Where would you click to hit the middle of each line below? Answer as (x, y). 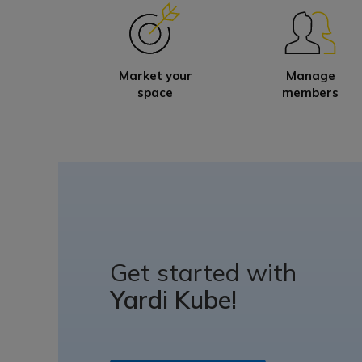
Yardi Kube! (173, 300)
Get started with (203, 273)
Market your (155, 75)
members (310, 92)
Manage (310, 75)
